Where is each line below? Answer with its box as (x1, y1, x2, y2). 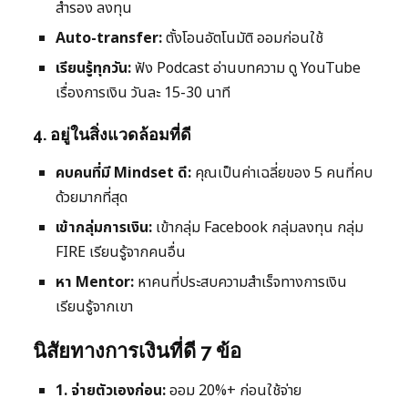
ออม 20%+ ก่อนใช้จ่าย (166, 379, 301, 402)
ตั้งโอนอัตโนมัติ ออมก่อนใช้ (162, 26, 323, 49)
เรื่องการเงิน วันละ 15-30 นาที (56, 81, 230, 104)
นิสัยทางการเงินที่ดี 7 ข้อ (33, 338, 241, 362)
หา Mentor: (56, 270, 134, 293)
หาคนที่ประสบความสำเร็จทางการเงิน (134, 270, 347, 293)
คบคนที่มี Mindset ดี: (56, 161, 191, 184)
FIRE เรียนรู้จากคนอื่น (56, 240, 186, 263)
